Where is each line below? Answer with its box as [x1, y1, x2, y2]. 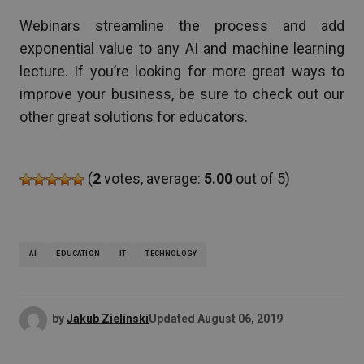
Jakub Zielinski [67, 312, 149, 326]
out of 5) [232, 169, 290, 187]
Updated [149, 312, 195, 326]
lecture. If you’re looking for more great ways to [19, 62, 344, 80]
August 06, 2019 [197, 312, 283, 326]
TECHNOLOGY [145, 249, 197, 258]
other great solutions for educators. [19, 107, 248, 125]
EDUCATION [56, 249, 100, 258]
